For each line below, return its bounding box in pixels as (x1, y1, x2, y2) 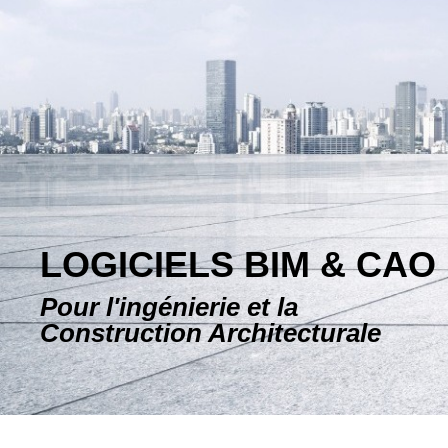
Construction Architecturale (40, 318, 381, 349)
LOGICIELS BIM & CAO (40, 244, 436, 286)
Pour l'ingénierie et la (40, 292, 298, 323)
